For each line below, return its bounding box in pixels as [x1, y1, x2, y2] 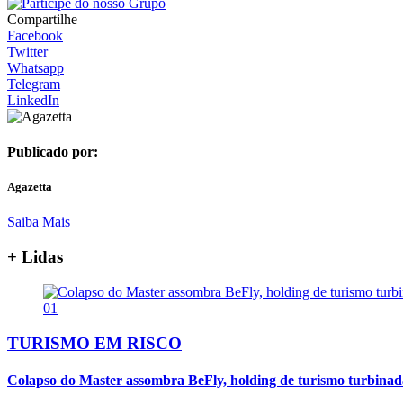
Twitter [7, 43, 48, 59]
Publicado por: [7, 144, 98, 160]
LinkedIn [7, 92, 59, 108]
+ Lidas [7, 247, 63, 267]
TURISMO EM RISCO [7, 333, 182, 353]
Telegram [7, 76, 60, 92]
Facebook [7, 27, 63, 43]
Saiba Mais [7, 214, 70, 230]
